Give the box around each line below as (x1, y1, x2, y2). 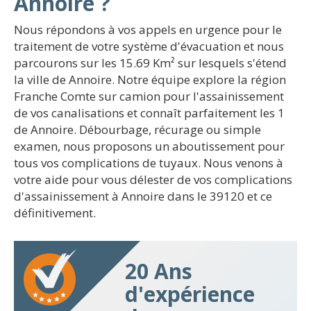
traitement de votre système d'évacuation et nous (14, 38, 284, 54)
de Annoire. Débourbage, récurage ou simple (14, 121, 261, 137)
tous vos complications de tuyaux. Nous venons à (14, 155, 283, 171)
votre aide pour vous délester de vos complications (14, 171, 292, 187)
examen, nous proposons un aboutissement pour (14, 138, 285, 154)
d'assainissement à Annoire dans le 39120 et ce (14, 188, 272, 204)
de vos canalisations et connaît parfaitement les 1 (14, 105, 285, 121)
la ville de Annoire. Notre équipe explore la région (14, 72, 286, 87)
